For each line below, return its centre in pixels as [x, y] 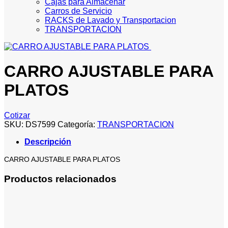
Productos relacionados [60, 179]
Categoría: [77, 124]
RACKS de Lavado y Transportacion [110, 20]
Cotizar [17, 115]
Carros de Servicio [78, 11]
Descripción [48, 141]
